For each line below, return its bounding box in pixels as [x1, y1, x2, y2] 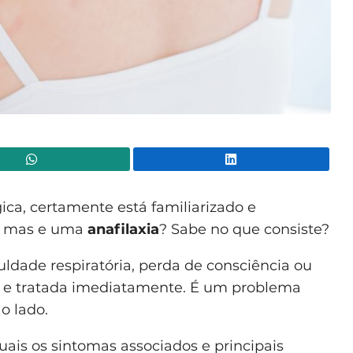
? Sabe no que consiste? [159, 220, 329, 238]
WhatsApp [129, 151, 192, 166]
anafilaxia [87, 220, 159, 238]
